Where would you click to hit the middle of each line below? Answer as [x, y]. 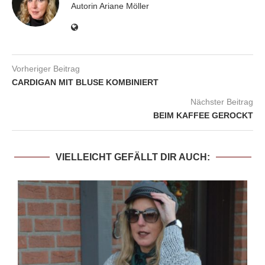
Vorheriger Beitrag [46, 68]
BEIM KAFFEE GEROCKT [203, 115]
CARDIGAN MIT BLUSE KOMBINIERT [85, 82]
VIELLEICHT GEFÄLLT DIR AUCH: [132, 157]
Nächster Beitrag [222, 101]
